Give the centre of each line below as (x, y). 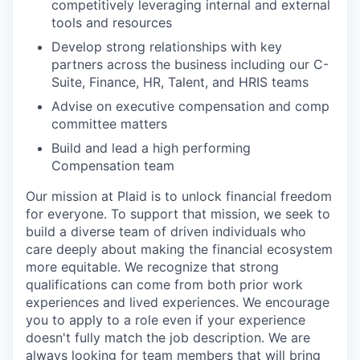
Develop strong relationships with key (167, 47)
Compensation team (113, 166)
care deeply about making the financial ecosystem (179, 250)
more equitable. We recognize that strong (152, 267)
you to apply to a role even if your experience (166, 320)
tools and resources (112, 23)
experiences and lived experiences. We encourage (178, 303)
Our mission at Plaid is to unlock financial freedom (179, 196)
